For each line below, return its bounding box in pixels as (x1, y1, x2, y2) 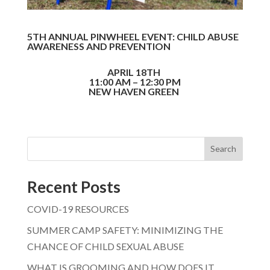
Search (210, 143, 237, 154)
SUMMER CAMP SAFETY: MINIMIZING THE (27, 224, 223, 236)
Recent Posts (27, 177, 121, 196)
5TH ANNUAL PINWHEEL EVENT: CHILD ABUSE (27, 30, 239, 42)
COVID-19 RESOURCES (27, 202, 129, 215)
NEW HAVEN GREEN (89, 85, 181, 97)
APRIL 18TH (107, 66, 163, 78)
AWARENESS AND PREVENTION (27, 40, 171, 52)
